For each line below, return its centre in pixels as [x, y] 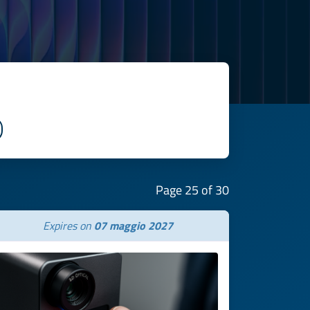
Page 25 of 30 [192, 190]
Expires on [69, 226]
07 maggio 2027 [134, 226]
